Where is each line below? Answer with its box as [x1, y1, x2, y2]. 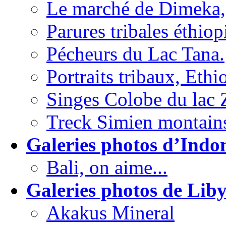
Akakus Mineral [46, 202, 175, 224]
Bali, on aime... [46, 156, 167, 179]
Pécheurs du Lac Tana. [46, 43, 224, 65]
